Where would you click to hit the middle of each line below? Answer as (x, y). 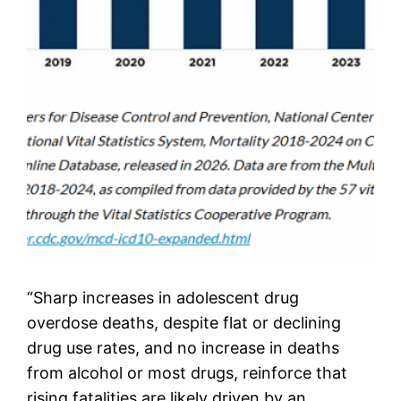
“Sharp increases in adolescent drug (163, 297)
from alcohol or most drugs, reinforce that (188, 372)
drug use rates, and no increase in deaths (183, 347)
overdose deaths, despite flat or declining (184, 322)
